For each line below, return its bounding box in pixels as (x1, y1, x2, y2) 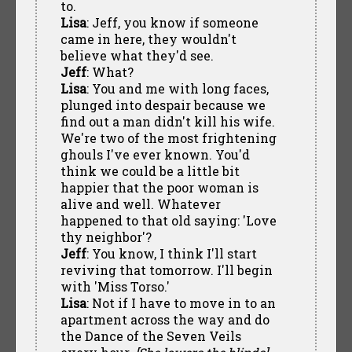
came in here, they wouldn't (60, 30, 236, 47)
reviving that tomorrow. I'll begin (60, 261, 273, 278)
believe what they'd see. (60, 46, 214, 64)
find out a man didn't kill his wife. (60, 112, 275, 130)
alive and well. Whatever (60, 195, 221, 212)
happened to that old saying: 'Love (60, 211, 277, 229)
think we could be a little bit (60, 162, 240, 179)
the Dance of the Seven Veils (60, 327, 241, 344)
